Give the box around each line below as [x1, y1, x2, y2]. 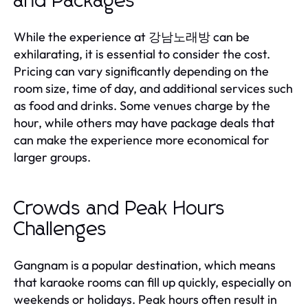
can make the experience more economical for [14, 131, 269, 148]
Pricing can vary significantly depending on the [14, 63, 269, 79]
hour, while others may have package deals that [14, 114, 275, 131]
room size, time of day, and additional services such [14, 80, 293, 96]
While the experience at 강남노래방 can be [14, 28, 250, 45]
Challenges [14, 219, 107, 239]
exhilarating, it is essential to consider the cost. [14, 45, 270, 62]
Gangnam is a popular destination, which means [14, 256, 276, 273]
